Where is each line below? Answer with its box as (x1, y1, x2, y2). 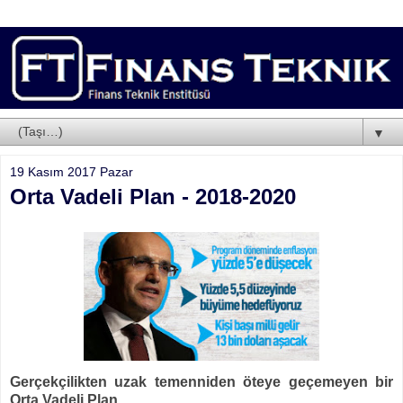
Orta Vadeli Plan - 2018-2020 (10, 184, 296, 209)
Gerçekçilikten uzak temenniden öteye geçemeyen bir (10, 373, 393, 390)
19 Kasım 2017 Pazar (10, 164, 133, 179)
